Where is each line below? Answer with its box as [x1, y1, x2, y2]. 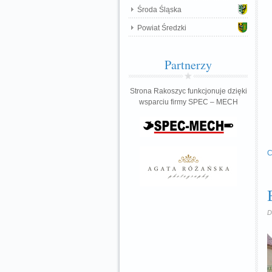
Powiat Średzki [137, 24, 186, 32]
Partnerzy [165, 56, 212, 73]
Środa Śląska [137, 5, 182, 14]
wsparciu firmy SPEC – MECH [138, 98, 238, 106]
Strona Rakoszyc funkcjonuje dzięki [129, 87, 247, 95]
